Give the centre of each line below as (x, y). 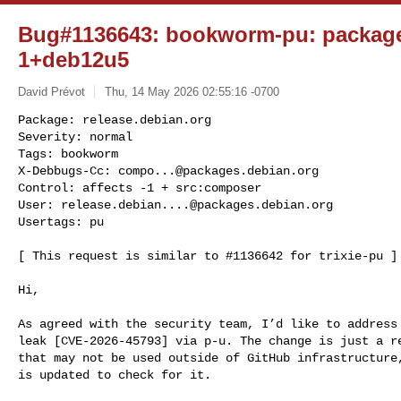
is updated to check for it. (115, 375)
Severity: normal (75, 137)
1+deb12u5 (73, 60)
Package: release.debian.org (115, 119)
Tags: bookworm (68, 154)
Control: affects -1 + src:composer (140, 188)
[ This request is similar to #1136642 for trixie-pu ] (208, 256)
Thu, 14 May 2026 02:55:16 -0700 (192, 91)
